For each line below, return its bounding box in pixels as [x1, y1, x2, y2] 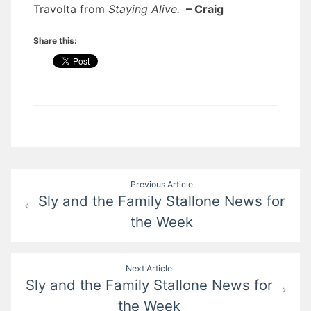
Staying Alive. [105, 2, 180, 17]
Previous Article [131, 179, 194, 190]
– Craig [186, 2, 224, 17]
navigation [10, 195, 97, 216]
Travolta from [33, 2, 105, 17]
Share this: [33, 35, 77, 47]
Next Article [126, 263, 173, 274]
